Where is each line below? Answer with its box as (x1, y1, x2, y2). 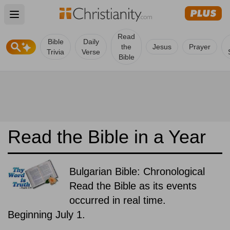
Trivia (47, 48, 64, 56)
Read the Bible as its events (69, 180, 197, 191)
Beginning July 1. (8, 209, 85, 220)
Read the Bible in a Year (8, 126, 206, 147)
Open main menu (13, 15, 85, 26)
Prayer (189, 43, 210, 51)
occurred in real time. (69, 195, 166, 206)
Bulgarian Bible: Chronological (69, 166, 205, 177)
